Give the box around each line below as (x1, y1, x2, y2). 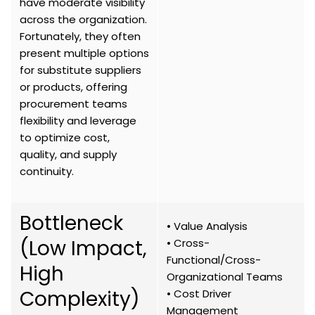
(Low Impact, (20, 235, 147, 263)
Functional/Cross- (167, 252, 261, 268)
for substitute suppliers (20, 63, 141, 78)
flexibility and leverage (20, 113, 136, 129)
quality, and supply (20, 147, 117, 162)
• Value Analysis (167, 219, 247, 234)
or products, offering (20, 79, 127, 95)
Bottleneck (20, 210, 123, 238)
